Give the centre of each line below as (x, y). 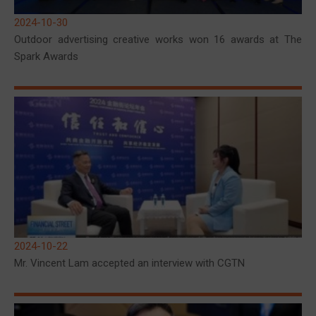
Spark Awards (46, 56)
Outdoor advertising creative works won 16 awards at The (158, 39)
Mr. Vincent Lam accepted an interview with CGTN (129, 263)
